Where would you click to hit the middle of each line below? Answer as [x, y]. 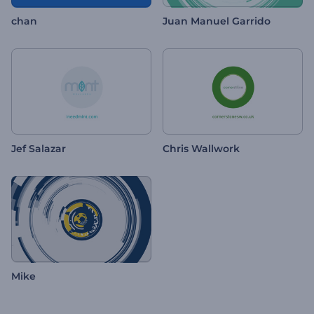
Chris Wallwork [201, 149]
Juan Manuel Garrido [217, 21]
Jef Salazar [39, 149]
